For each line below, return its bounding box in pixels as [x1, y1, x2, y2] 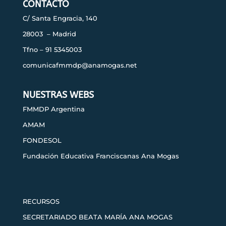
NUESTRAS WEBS [22, 89, 94, 101]
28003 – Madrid [22, 29, 76, 38]
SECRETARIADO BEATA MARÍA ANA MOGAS [22, 213, 173, 221]
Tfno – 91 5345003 [22, 45, 82, 53]
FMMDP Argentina [22, 105, 85, 114]
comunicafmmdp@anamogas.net [22, 61, 137, 69]
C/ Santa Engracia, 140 [22, 14, 97, 22]
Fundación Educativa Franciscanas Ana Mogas [22, 152, 179, 160]
